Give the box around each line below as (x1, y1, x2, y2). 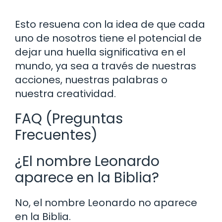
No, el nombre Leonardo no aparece (15, 195, 197, 210)
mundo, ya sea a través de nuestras (15, 58, 196, 73)
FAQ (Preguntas (15, 109, 123, 128)
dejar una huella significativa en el (15, 45, 185, 59)
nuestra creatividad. (15, 86, 116, 101)
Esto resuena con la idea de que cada (15, 17, 205, 31)
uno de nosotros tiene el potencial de (15, 31, 202, 45)
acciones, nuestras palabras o (15, 72, 167, 87)
